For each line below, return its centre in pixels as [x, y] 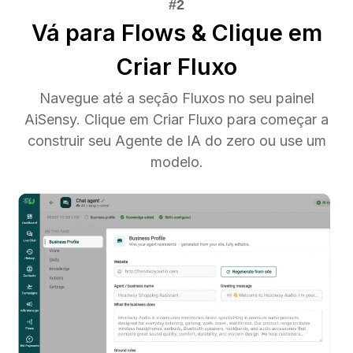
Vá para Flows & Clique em [176, 32]
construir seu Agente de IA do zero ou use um [176, 140]
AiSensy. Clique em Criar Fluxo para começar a [176, 119]
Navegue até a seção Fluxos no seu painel [176, 98]
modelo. [176, 162]
